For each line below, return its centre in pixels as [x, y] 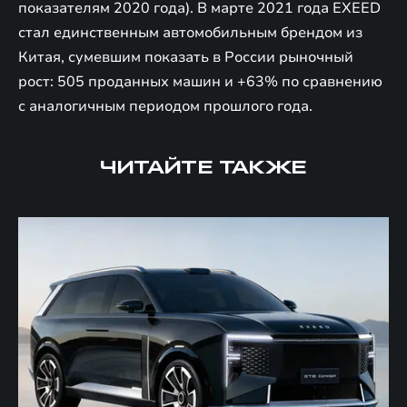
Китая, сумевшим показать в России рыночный [186, 57]
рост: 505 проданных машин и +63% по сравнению [200, 81]
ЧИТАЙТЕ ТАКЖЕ [203, 168]
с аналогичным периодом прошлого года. [165, 106]
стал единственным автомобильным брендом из [190, 32]
